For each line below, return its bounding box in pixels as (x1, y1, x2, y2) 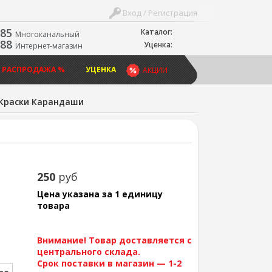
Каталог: (140, 27, 172, 37)
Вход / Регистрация (121, 7, 198, 18)
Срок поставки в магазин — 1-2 (36, 257, 182, 269)
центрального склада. (36, 246, 140, 257)
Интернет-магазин (15, 41, 83, 51)
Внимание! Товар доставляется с (36, 234, 192, 246)
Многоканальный (15, 29, 80, 39)
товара (36, 200, 70, 211)
